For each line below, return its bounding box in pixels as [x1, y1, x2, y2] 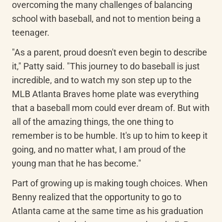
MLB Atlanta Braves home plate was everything [12, 89, 199, 99]
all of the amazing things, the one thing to [12, 116, 173, 127]
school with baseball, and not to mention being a [12, 13, 201, 24]
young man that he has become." [12, 158, 141, 168]
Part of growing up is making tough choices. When [12, 178, 208, 188]
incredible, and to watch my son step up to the [12, 75, 192, 85]
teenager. [12, 27, 50, 38]
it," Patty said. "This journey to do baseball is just [12, 61, 200, 71]
